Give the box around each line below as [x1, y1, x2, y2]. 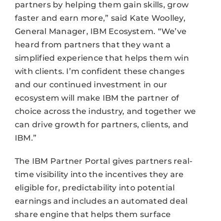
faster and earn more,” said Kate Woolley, [14, 13, 185, 23]
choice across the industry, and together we [14, 106, 196, 116]
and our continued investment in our [14, 79, 168, 89]
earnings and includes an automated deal [14, 196, 188, 206]
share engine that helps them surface [14, 209, 171, 219]
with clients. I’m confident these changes [14, 66, 184, 76]
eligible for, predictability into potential [14, 183, 175, 192]
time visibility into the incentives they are [14, 169, 184, 179]
